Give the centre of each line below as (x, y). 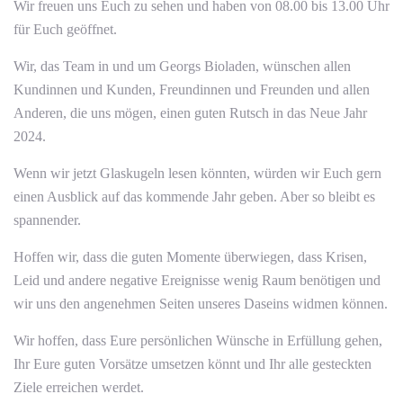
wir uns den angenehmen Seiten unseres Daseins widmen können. (201, 303)
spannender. (47, 219)
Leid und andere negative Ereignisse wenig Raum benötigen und (197, 280)
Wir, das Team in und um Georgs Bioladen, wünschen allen (182, 66)
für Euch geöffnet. (65, 29)
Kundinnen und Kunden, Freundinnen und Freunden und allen (192, 89)
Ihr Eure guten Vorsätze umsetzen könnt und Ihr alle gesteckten (193, 363)
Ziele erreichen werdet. (79, 387)
